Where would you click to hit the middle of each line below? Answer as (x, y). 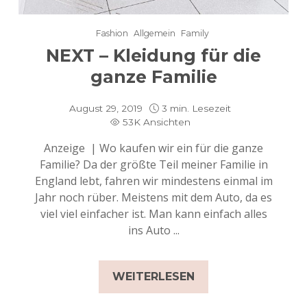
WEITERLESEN (153, 277)
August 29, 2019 (106, 109)
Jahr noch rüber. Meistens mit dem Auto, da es (153, 198)
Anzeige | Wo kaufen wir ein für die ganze (153, 148)
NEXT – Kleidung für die (153, 56)
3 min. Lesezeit (196, 109)
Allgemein (154, 34)
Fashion (112, 34)
